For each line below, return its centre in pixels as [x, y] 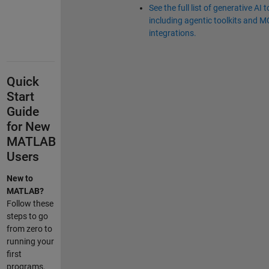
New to [20, 179]
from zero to [29, 229]
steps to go [27, 216]
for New [28, 127]
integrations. [172, 33]
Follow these [30, 204]
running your [30, 242]
